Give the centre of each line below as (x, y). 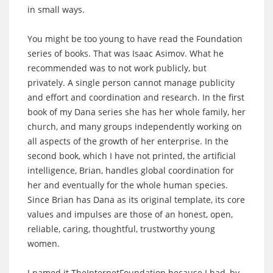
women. (44, 243)
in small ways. (56, 9)
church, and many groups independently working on (135, 126)
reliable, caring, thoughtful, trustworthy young (121, 229)
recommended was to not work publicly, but (117, 68)
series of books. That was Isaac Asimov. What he (126, 53)
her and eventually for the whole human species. (128, 185)
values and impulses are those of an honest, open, (130, 214)
